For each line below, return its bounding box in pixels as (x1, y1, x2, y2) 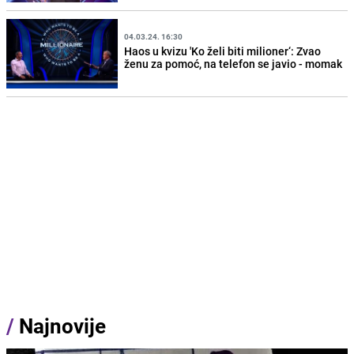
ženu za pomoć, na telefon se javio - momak (124, 56, 343, 71)
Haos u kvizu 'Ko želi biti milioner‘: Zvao (124, 43, 322, 58)
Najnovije (19, 311, 106, 340)
